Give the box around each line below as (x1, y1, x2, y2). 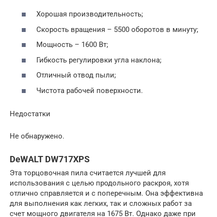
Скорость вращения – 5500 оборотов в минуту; (36, 25, 198, 34)
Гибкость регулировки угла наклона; (36, 55, 161, 64)
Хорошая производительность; (36, 10, 143, 19)
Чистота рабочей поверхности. (36, 86, 143, 95)
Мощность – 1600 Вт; (36, 40, 108, 49)
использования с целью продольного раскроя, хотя (10, 178, 189, 187)
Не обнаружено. (10, 131, 64, 140)
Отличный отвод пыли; (36, 71, 116, 80)
